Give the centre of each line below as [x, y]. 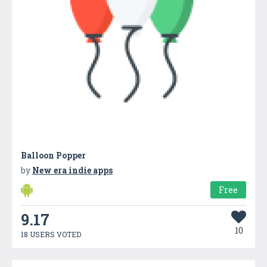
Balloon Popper [53, 155]
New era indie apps [72, 170]
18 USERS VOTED [51, 234]
